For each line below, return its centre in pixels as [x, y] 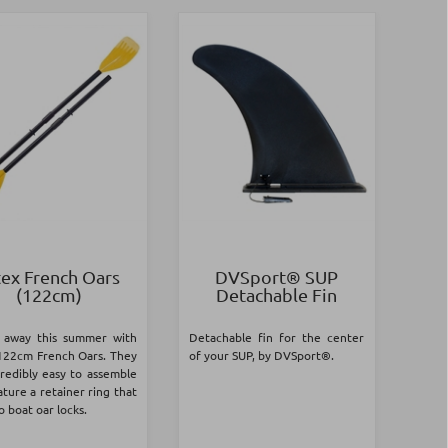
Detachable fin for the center [277, 337]
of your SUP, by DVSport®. [262, 355]
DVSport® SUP [277, 277]
